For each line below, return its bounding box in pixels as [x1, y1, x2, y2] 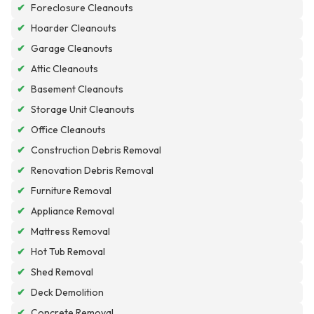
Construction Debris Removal [31, 144, 161, 157]
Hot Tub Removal [31, 245, 105, 259]
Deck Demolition [31, 286, 104, 299]
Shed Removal [31, 266, 93, 279]
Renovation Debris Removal [31, 164, 153, 177]
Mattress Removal [31, 225, 110, 238]
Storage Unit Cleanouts [31, 103, 135, 116]
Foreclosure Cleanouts [31, 1, 133, 15]
